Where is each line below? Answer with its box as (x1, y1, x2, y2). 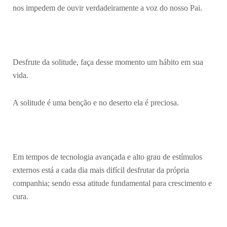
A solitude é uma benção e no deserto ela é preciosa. (13, 98, 179, 107)
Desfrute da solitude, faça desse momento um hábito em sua (13, 58, 203, 66)
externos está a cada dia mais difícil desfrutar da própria (13, 165, 189, 174)
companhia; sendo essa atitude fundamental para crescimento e (13, 178, 212, 187)
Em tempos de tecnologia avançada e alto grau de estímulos (13, 152, 202, 161)
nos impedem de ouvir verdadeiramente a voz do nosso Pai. (13, 3, 202, 12)
